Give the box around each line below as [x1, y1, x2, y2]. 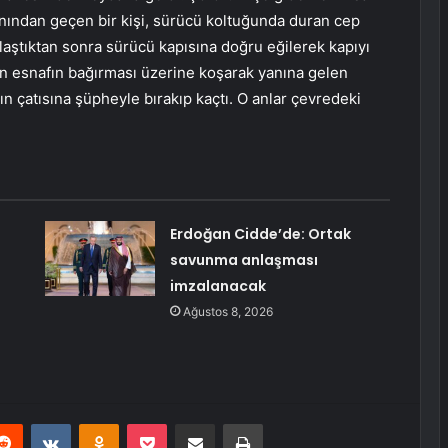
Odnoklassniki [118, 415, 204, 432]
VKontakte [70, 415, 134, 432]
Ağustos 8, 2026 [182, 304, 273, 320]
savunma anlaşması [169, 250, 318, 271]
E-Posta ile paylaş [214, 415, 253, 432]
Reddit [22, 415, 62, 432]
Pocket [166, 415, 209, 432]
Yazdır [262, 415, 300, 432]
